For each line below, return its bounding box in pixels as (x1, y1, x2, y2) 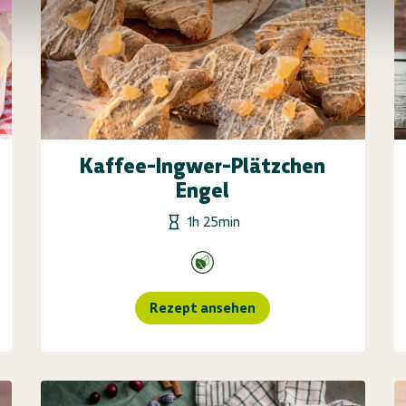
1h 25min (188, 213, 241, 230)
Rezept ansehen (150, 299, 256, 316)
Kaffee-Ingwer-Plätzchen (80, 152, 326, 179)
